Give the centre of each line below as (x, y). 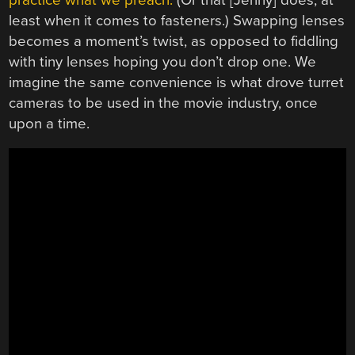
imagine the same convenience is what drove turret (177, 82)
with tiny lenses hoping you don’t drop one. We (163, 61)
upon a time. (50, 123)
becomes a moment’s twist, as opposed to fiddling (174, 41)
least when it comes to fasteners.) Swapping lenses (177, 20)
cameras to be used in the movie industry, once (164, 103)
